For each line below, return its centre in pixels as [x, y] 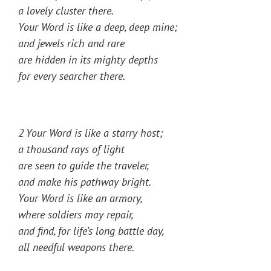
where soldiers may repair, [76, 215]
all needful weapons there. [76, 247]
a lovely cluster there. [66, 11]
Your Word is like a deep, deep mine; [98, 27]
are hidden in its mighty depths [88, 60]
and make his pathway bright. [85, 182]
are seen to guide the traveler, [84, 166]
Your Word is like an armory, [80, 198]
